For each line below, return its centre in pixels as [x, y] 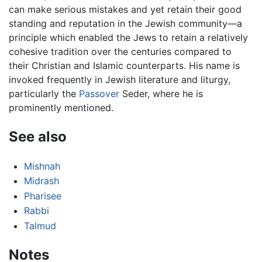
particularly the [44, 93]
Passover [99, 93]
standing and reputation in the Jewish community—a [125, 23]
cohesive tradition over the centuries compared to [120, 51]
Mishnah [42, 166]
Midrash [41, 181]
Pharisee [42, 196]
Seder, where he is [161, 93]
